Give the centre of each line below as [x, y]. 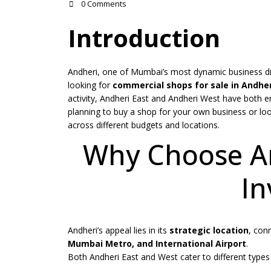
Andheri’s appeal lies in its [119, 230]
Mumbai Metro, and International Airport [157, 244]
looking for [90, 85]
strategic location [209, 230]
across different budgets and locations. [144, 125]
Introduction [144, 38]
